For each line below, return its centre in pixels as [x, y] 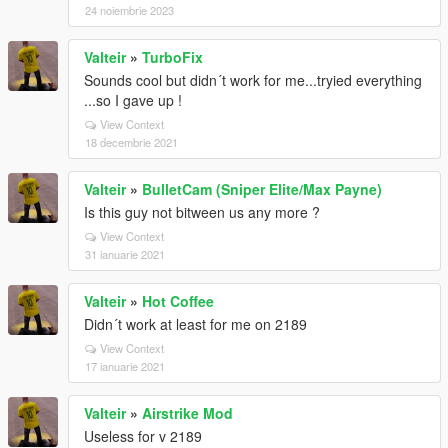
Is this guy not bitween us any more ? [202, 212]
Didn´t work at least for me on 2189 [195, 324]
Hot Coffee [178, 301]
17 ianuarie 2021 [125, 366]
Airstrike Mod [187, 413]
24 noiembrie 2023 [129, 10]
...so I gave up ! [133, 100]
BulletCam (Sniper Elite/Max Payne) [262, 189]
